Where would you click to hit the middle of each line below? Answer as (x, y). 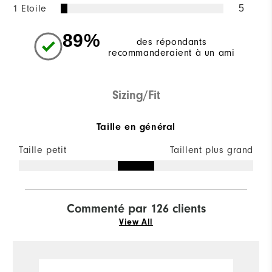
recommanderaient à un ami (172, 53)
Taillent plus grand (211, 150)
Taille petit (43, 150)
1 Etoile (30, 8)
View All (136, 222)
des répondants (172, 42)
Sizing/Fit (136, 95)
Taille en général (136, 127)
